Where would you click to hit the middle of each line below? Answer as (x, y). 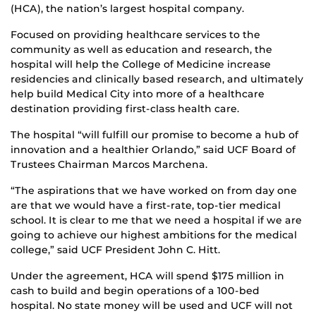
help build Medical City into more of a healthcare (138, 93)
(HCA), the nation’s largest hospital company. (127, 8)
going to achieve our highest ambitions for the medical (154, 235)
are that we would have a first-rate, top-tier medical (146, 205)
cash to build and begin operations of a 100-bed (135, 290)
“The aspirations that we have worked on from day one (154, 190)
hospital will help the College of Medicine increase (141, 64)
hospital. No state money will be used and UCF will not (152, 305)
